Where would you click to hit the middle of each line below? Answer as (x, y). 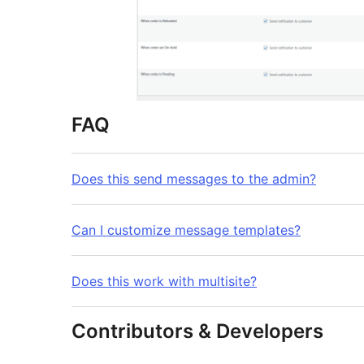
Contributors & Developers (197, 331)
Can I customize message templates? (186, 230)
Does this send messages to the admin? (194, 179)
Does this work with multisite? (164, 282)
